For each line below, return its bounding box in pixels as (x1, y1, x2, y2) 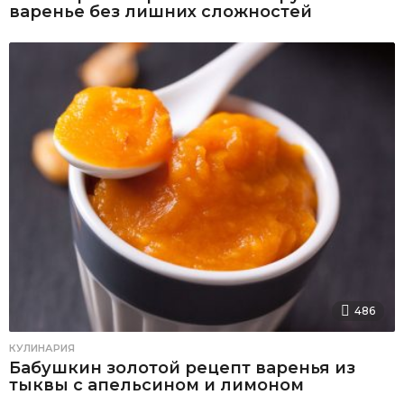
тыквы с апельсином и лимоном (9, 375, 304, 396)
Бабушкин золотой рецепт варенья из (9, 358, 355, 379)
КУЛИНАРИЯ (9, 342, 75, 355)
